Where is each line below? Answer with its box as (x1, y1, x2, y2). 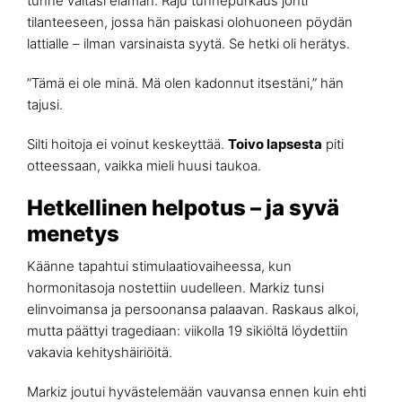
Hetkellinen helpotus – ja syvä (27, 195, 339, 221)
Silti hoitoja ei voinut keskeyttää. (27, 135, 228, 153)
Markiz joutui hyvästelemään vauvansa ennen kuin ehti (27, 383, 366, 400)
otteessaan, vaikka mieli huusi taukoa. (27, 157, 261, 174)
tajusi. (27, 96, 63, 113)
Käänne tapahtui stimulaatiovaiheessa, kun (27, 258, 292, 275)
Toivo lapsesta (228, 135, 322, 153)
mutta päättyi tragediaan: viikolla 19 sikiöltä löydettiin (27, 322, 348, 339)
